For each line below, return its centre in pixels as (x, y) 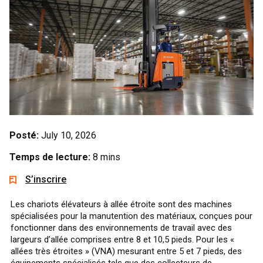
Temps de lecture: (50, 157)
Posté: (24, 135)
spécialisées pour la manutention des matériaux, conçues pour (131, 216)
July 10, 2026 (69, 135)
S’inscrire (46, 179)
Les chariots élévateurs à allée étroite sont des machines (121, 204)
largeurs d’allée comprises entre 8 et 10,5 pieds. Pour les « (122, 239)
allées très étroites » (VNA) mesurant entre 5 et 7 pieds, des (126, 251)
